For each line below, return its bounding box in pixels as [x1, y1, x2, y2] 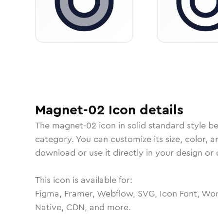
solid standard [127, 119, 184, 132]
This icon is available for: [35, 174, 132, 186]
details [136, 100, 183, 120]
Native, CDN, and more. [35, 201, 131, 214]
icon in [96, 119, 127, 132]
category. [35, 133, 76, 145]
